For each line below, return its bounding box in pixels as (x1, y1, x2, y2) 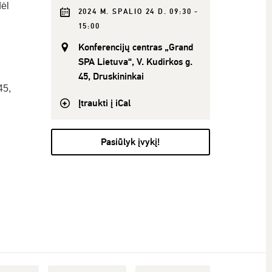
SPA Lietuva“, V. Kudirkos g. (78, 56, 192, 68)
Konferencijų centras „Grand (78, 41, 193, 53)
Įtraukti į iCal (78, 97, 131, 109)
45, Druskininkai (78, 70, 144, 83)
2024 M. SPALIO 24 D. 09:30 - (78, 7, 199, 16)
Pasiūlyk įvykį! (100, 136, 160, 148)
